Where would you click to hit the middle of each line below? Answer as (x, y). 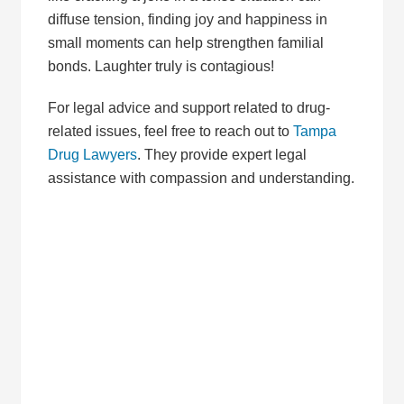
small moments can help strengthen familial (186, 43)
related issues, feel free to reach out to (171, 131)
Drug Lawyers (93, 155)
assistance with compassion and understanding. (202, 178)
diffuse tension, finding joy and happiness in (188, 19)
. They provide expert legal (222, 155)
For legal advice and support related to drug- (189, 108)
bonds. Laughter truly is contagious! (161, 66)
